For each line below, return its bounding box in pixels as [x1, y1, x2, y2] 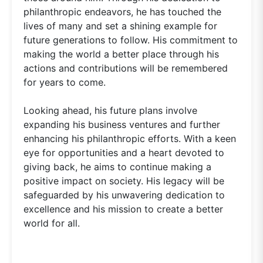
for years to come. [23, 76, 106, 88]
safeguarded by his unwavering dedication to [23, 188, 225, 201]
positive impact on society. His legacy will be [23, 174, 224, 187]
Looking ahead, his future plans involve [23, 104, 197, 116]
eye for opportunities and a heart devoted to [23, 146, 224, 159]
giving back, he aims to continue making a [23, 160, 211, 173]
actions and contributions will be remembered [23, 62, 228, 74]
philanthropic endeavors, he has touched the [23, 5, 221, 18]
